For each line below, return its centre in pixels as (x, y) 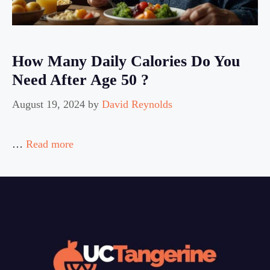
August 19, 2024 (49, 104)
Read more (50, 144)
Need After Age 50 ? (80, 80)
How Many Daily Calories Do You (126, 61)
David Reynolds (137, 104)
